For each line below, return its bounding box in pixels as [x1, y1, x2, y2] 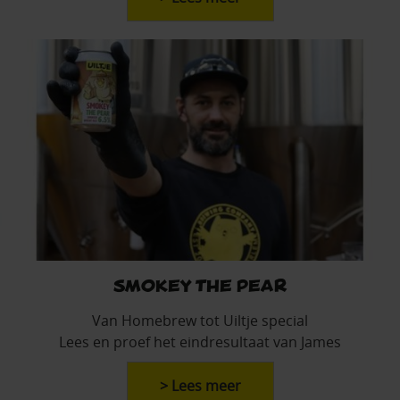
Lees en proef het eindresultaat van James [59, 331, 341, 352]
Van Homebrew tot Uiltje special [92, 310, 308, 330]
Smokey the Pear [113, 274, 287, 294]
